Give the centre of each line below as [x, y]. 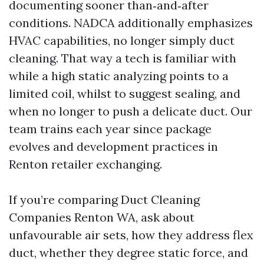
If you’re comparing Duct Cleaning [104, 199]
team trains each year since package [110, 129]
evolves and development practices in [113, 146]
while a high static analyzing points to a [119, 76]
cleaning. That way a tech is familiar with [123, 58]
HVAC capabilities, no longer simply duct [122, 40]
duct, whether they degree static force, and [128, 253]
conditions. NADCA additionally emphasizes [131, 23]
